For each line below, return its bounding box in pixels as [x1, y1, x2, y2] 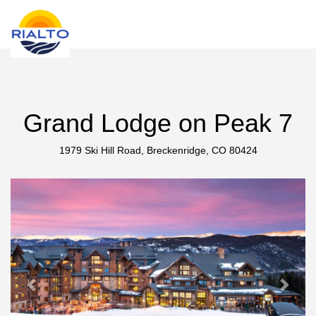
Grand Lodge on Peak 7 [23, 109, 293, 138]
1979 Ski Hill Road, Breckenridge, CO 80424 [59, 145, 257, 156]
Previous [32, 180, 87, 195]
